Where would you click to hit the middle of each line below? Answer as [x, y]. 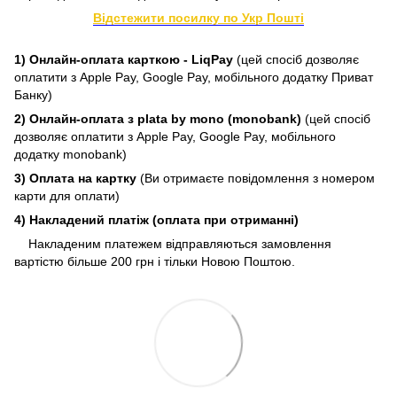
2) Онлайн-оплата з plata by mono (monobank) [160, 118]
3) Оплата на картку [77, 178]
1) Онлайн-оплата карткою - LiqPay [125, 59]
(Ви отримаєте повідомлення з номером [257, 178]
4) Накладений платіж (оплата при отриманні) [156, 219]
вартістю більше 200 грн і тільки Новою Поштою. [156, 261]
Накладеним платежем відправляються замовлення [180, 243]
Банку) [33, 94]
